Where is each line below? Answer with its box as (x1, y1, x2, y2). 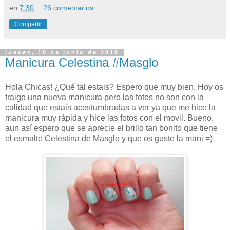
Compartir (14, 21, 42, 28)
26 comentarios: (43, 4, 96, 12)
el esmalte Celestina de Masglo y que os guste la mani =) (5, 133, 213, 143)
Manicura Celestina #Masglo (5, 55, 158, 70)
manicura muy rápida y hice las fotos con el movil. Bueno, (5, 113, 214, 122)
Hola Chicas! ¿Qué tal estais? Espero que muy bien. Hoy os (5, 82, 223, 91)
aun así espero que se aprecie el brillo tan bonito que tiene (5, 123, 218, 132)
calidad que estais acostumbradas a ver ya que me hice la (5, 103, 216, 112)
